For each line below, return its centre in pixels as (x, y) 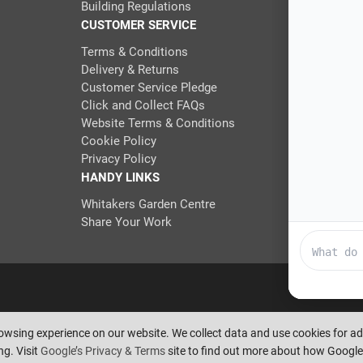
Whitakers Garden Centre (148, 205)
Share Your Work (126, 222)
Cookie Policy (118, 141)
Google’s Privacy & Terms (102, 351)
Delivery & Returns (130, 70)
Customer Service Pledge (149, 88)
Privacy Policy (118, 159)
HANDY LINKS (120, 178)
